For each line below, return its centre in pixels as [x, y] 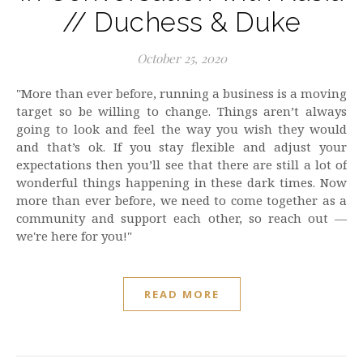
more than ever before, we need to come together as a [181, 200]
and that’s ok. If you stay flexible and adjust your [181, 147]
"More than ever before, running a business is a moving [24, 93]
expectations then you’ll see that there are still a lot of [181, 164]
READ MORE [181, 294]
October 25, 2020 [181, 58]
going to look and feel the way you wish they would [181, 129]
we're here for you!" [74, 236]
